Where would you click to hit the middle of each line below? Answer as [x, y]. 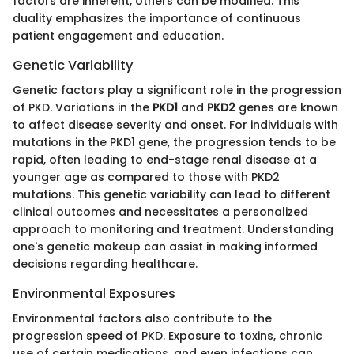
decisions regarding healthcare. [105, 264]
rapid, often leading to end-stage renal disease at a [165, 160]
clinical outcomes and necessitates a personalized [160, 212]
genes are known [287, 108]
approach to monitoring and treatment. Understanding [173, 230]
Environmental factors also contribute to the [142, 319]
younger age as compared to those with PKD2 [146, 177]
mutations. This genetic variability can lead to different [171, 195]
